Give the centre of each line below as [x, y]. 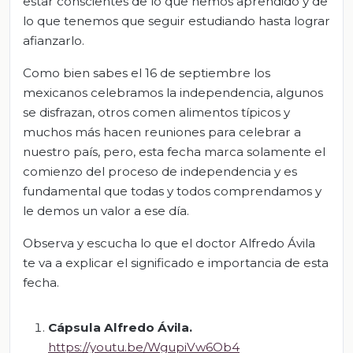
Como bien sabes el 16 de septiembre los [147, 72]
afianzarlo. [54, 40]
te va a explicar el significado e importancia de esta [176, 262]
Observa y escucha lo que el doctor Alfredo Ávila [169, 243]
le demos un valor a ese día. [106, 210]
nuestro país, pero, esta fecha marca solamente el [174, 151]
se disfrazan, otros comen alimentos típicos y [156, 112]
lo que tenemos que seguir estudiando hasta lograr [176, 20]
